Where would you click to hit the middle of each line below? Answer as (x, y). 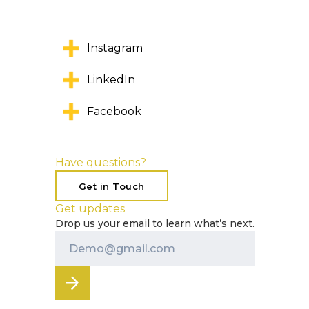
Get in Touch (111, 186)
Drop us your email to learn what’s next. (154, 224)
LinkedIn (111, 80)
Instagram (114, 48)
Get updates (90, 209)
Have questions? (100, 162)
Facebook (114, 112)
